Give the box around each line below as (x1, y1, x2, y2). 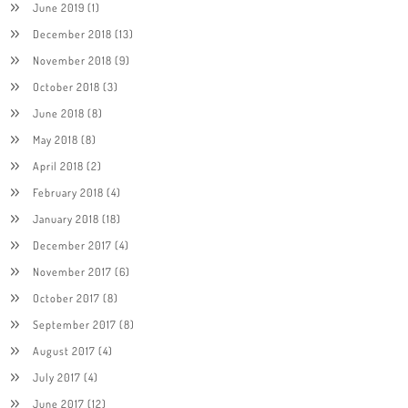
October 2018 (32, 78, 100, 94)
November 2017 (32, 263, 112, 279)
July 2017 (32, 369, 81, 384)
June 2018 (32, 105, 85, 120)
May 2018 (32, 131, 78, 147)
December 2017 (32, 237, 112, 252)
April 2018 (32, 158, 84, 173)
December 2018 (32, 25, 112, 41)
